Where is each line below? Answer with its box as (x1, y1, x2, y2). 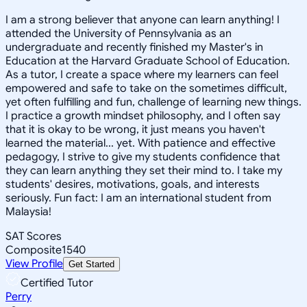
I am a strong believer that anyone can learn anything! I (5, 12, 280, 27)
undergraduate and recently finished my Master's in (5, 40, 263, 54)
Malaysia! (5, 204, 51, 219)
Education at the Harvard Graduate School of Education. (5, 53, 290, 68)
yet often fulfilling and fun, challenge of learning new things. (5, 95, 302, 109)
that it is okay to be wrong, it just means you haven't (5, 122, 265, 136)
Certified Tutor (21, 275, 93, 290)
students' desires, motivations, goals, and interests (5, 177, 260, 191)
